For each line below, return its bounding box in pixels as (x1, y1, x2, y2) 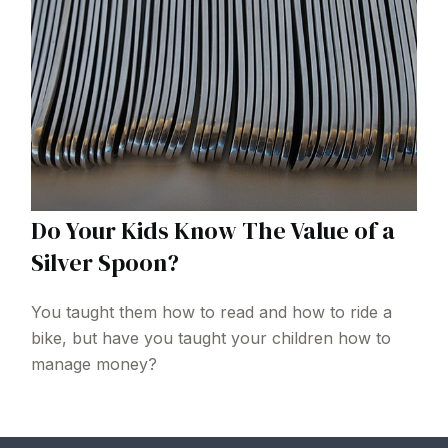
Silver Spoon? (31, 245, 180, 279)
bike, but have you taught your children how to (31, 327, 392, 348)
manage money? (31, 353, 158, 374)
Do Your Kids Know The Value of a (31, 213, 396, 247)
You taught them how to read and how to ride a (31, 301, 393, 322)
